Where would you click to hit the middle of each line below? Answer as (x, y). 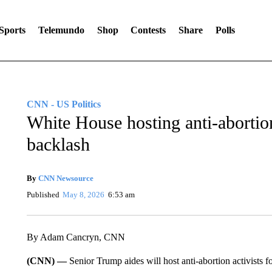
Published (43, 195)
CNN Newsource (66, 178)
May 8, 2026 (84, 195)
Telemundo (61, 30)
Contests (148, 30)
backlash (58, 144)
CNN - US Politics (63, 104)
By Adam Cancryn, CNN (76, 237)
